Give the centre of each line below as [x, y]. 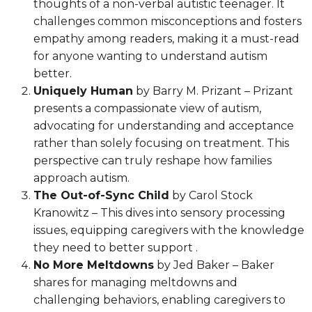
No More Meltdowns [94, 265]
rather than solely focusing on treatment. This [161, 143]
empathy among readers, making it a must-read [166, 39]
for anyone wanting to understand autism [150, 56]
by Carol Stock [211, 196]
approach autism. [81, 178]
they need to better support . [116, 248]
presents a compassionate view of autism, [147, 109]
